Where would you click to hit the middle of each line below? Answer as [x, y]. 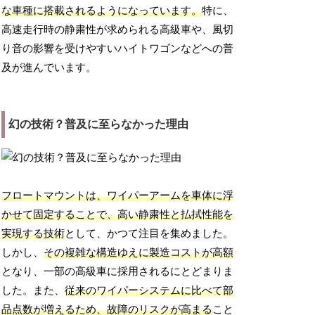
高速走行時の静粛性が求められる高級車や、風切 [118, 30]
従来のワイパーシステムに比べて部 [149, 291]
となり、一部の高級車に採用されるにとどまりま [118, 272]
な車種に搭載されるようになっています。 [102, 11]
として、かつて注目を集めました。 [149, 234]
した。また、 [33, 291]
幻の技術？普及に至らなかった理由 [99, 124]
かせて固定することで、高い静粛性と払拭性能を [118, 215]
